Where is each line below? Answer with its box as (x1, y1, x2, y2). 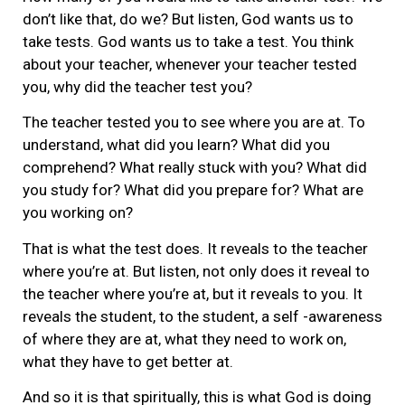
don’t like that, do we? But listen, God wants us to (23, 10, 353, 29)
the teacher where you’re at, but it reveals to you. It (23, 284, 363, 303)
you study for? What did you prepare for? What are (23, 181, 363, 200)
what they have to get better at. (23, 352, 233, 371)
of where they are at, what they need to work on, (23, 329, 346, 348)
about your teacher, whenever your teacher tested (23, 55, 357, 74)
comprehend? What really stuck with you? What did (23, 158, 367, 177)
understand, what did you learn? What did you (23, 136, 330, 155)
